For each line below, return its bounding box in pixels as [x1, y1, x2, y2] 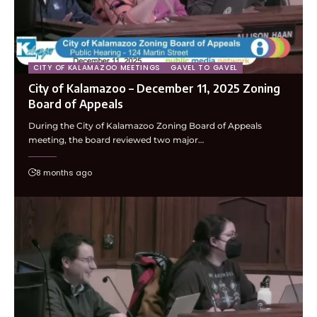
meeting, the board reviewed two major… [28, 134, 204, 146]
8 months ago [36, 167, 92, 179]
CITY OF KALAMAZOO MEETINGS [33, 62, 161, 74]
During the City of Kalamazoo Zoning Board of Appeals [28, 120, 262, 132]
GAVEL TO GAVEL [171, 62, 238, 74]
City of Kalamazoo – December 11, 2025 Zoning [28, 81, 280, 96]
